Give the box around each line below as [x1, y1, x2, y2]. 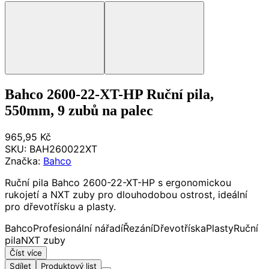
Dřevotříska [153, 222, 206, 235]
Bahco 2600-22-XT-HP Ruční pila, [5, 86, 214, 103]
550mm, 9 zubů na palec [5, 103, 153, 119]
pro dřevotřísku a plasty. [5, 201, 116, 213]
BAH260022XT [29, 143, 97, 156]
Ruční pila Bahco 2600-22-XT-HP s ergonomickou [5, 177, 231, 189]
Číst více [10, 248, 42, 258]
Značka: [5, 155, 43, 168]
